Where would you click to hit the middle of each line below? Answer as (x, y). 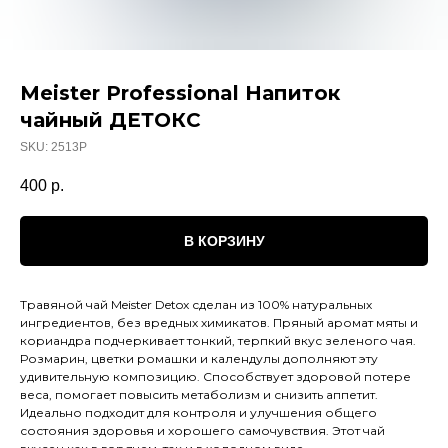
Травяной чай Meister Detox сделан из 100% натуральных (196, 305)
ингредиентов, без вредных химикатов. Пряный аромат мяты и (219, 323)
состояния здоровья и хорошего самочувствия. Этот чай (202, 431)
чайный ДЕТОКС (110, 120)
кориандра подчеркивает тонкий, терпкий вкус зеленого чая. (218, 341)
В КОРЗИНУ (224, 241)
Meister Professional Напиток (180, 93)
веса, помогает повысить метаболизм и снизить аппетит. (199, 395)
